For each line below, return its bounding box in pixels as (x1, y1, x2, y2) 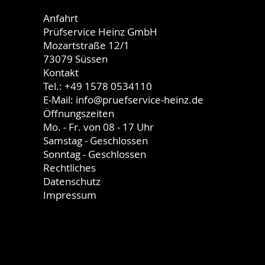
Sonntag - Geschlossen (43, 147, 146, 161)
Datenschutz (43, 174, 101, 188)
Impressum (43, 188, 96, 202)
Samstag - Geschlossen (43, 133, 148, 147)
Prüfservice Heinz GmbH (43, 24, 157, 38)
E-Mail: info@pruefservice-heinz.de (43, 92, 203, 106)
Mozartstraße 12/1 (43, 38, 130, 52)
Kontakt (43, 65, 79, 79)
